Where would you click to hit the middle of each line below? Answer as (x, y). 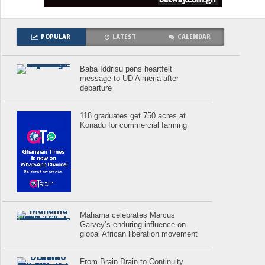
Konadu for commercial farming (134, 125)
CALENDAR (194, 37)
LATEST (125, 37)
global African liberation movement (139, 234)
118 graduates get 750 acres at (133, 115)
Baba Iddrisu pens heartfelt (126, 69)
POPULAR (56, 37)
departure (96, 88)
